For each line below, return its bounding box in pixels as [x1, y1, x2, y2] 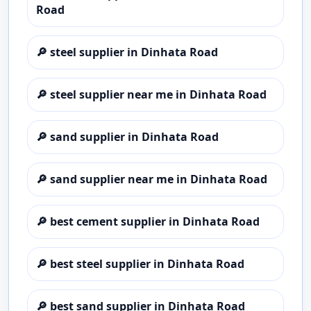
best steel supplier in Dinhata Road [50, 256, 244, 271]
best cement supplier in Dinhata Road [50, 214, 260, 229]
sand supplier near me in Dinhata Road [50, 171, 267, 187]
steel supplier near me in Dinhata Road [50, 87, 267, 102]
